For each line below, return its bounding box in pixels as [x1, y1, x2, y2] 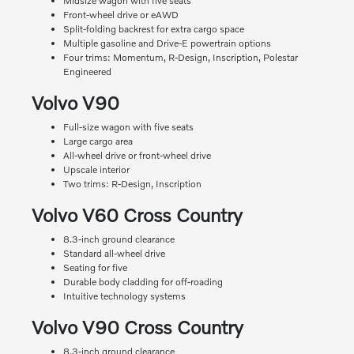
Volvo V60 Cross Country [31, 203, 243, 227]
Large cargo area [62, 135, 133, 148]
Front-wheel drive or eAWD [62, 9, 179, 21]
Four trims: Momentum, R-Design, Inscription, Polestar [62, 51, 298, 64]
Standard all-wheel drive [62, 247, 165, 260]
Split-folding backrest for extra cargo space [62, 23, 244, 36]
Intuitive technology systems [62, 290, 186, 303]
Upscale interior [62, 164, 130, 176]
